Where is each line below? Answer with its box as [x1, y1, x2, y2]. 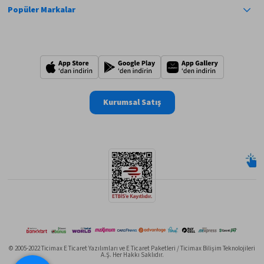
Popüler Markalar [8, 4, 76, 16]
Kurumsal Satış [103, 97, 161, 109]
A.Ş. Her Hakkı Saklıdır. [100, 250, 164, 259]
